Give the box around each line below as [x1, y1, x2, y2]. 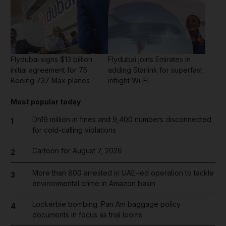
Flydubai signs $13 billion [11, 54, 92, 64]
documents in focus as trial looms [32, 210, 142, 219]
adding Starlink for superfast [108, 65, 202, 74]
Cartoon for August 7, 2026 [32, 146, 122, 155]
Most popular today [11, 97, 81, 106]
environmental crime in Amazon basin [32, 179, 155, 188]
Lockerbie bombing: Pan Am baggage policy [32, 200, 181, 209]
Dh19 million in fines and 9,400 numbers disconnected [32, 115, 211, 124]
